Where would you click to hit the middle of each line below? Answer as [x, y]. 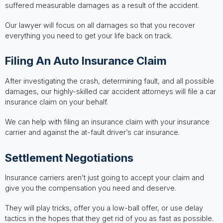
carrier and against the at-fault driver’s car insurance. [92, 132]
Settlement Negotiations [69, 157]
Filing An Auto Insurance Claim [86, 61]
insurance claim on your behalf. [56, 102]
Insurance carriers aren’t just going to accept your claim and [104, 178]
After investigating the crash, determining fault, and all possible [109, 81]
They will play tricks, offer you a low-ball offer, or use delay [104, 208]
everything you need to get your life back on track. [88, 35]
